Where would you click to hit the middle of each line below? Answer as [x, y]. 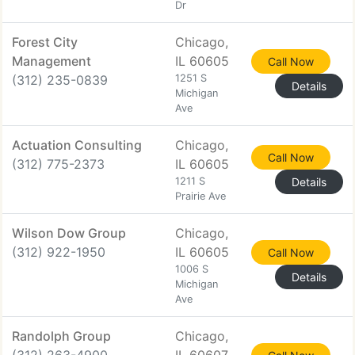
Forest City [45, 42]
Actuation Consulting [77, 145]
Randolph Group [61, 336]
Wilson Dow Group [69, 233]
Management [52, 61]
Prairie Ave [200, 196]
